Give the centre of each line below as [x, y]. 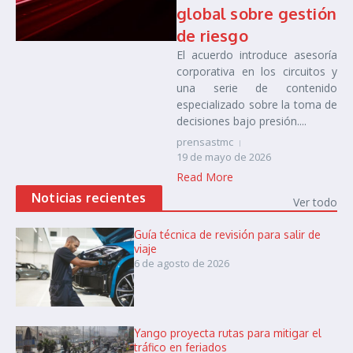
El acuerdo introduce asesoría [257, 55]
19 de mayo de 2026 [224, 157]
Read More [205, 177]
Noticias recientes [89, 198]
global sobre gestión [256, 13]
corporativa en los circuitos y [257, 71]
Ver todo [315, 202]
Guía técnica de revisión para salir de [227, 234]
